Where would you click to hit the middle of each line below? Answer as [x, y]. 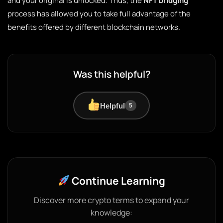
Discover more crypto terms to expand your [111, 200]
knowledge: [111, 213]
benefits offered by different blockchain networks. [94, 27]
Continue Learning [117, 181]
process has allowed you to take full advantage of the [99, 14]
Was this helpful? [111, 74]
